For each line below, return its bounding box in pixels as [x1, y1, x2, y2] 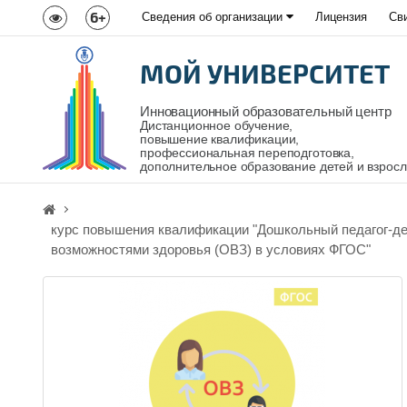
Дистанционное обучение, [140, 119, 293, 133]
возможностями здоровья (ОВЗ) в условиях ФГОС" [51, 242, 371, 257]
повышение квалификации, [140, 133, 300, 146]
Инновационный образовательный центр [140, 104, 392, 119]
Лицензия [315, 10, 367, 24]
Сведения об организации [142, 10, 286, 24]
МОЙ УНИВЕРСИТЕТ [140, 57, 390, 89]
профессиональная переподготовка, [140, 146, 354, 160]
